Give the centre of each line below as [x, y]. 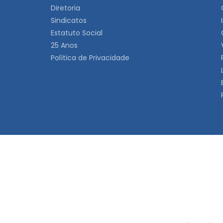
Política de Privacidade [90, 58]
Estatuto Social [77, 33]
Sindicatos [69, 20]
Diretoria [65, 8]
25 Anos [64, 45]
